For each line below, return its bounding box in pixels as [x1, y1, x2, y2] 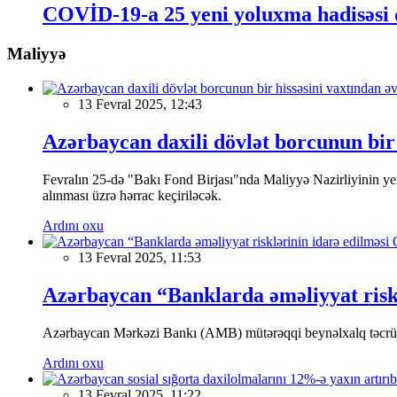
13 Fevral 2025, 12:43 [78, 97, 202, 113]
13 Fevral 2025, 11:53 [78, 249, 201, 265]
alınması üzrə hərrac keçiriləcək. [43, 187, 222, 203]
